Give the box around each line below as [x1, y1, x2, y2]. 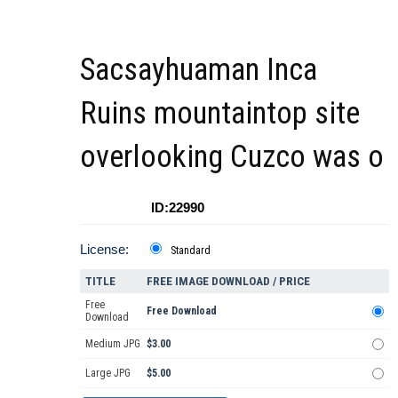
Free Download [147, 304, 217, 317]
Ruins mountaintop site [80, 94, 360, 131]
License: [80, 241, 129, 257]
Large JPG [85, 366, 131, 379]
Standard [171, 243, 211, 257]
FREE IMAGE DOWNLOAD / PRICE [147, 274, 310, 288]
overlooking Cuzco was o [80, 138, 384, 175]
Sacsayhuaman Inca [80, 51, 317, 88]
